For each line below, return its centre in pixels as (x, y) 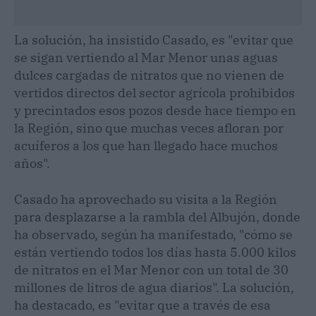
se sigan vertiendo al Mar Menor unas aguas (146, 57)
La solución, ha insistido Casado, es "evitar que (154, 39)
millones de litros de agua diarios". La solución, (154, 287)
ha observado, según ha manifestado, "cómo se (153, 234)
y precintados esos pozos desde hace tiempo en (155, 110)
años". (32, 163)
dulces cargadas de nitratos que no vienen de (149, 75)
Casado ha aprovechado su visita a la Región (146, 199)
